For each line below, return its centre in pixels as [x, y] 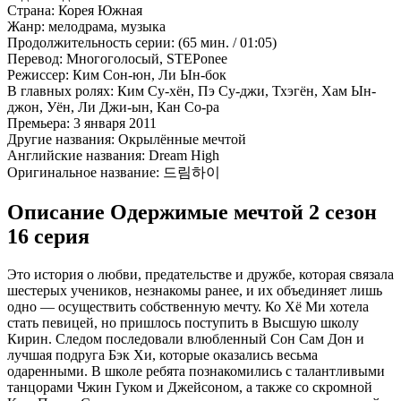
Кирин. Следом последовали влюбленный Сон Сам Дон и [186, 338]
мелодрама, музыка [105, 26]
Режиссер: [38, 74]
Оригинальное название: [83, 172]
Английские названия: [76, 155]
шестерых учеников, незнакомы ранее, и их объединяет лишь [195, 290]
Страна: [31, 10]
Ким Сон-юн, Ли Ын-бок [148, 74]
